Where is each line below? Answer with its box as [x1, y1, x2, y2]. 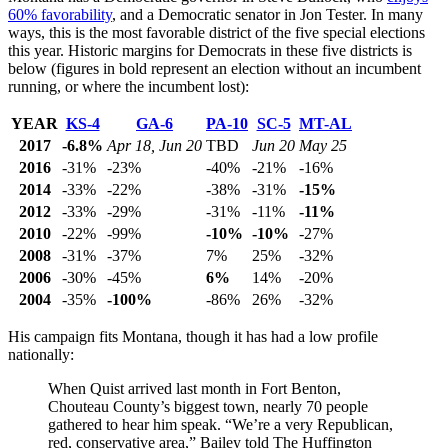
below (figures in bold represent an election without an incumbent [8, 60, 421, 78]
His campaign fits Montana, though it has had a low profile [8, 328, 378, 346]
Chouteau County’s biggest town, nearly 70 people [48, 398, 368, 416]
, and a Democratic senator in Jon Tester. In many [112, 6, 423, 24]
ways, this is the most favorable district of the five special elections [8, 24, 425, 42]
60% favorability [8, 6, 112, 24]
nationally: [8, 346, 74, 364]
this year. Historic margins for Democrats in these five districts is [8, 42, 412, 60]
